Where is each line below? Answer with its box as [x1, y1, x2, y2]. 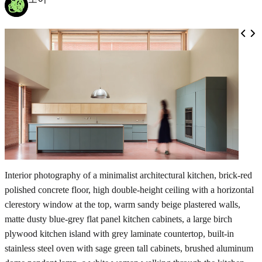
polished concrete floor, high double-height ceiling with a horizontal [5, 185, 254, 195]
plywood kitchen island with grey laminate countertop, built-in [5, 229, 234, 239]
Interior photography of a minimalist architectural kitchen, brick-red [5, 170, 252, 181]
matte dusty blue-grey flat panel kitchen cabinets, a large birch [5, 214, 232, 225]
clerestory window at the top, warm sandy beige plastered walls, [5, 199, 240, 210]
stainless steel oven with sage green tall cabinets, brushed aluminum [5, 243, 253, 254]
